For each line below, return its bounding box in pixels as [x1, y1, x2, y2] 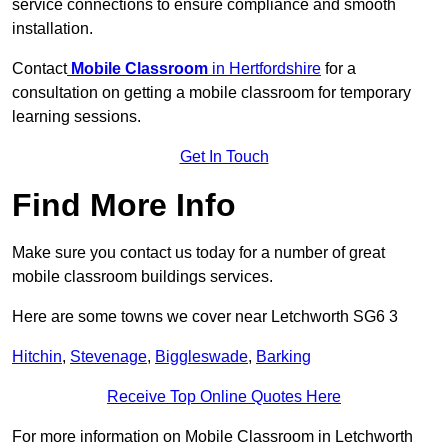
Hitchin [12, 348, 62, 366]
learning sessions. [12, 108, 141, 126]
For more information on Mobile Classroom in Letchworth [12, 428, 413, 446]
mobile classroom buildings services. [12, 268, 273, 286]
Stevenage [70, 348, 147, 366]
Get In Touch [179, 148, 269, 166]
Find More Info [12, 187, 236, 224]
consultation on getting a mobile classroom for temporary [12, 84, 411, 102]
